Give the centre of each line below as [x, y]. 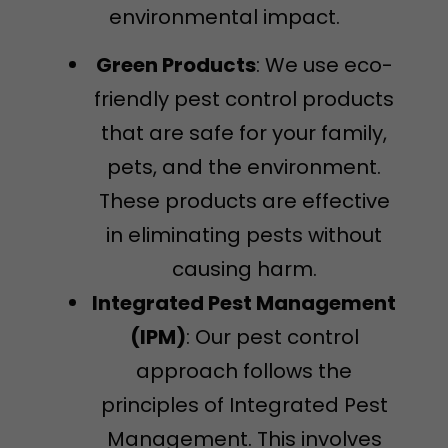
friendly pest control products [244, 99]
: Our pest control [272, 337]
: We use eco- [324, 65]
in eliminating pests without [244, 235]
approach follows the [244, 371]
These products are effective [244, 201]
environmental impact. [224, 16]
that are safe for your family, [244, 133]
